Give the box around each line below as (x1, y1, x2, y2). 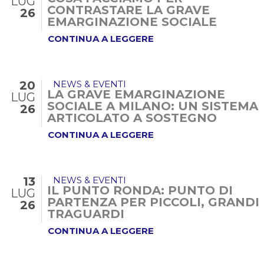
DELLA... (47, 123, 101, 137)
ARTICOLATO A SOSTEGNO (47, 111, 217, 125)
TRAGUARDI (47, 207, 124, 221)
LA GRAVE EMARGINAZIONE (47, 87, 225, 101)
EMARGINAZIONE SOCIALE (47, 15, 217, 29)
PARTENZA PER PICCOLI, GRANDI (47, 195, 259, 209)
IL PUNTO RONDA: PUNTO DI (47, 183, 233, 197)
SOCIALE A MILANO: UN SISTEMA (47, 99, 258, 113)
